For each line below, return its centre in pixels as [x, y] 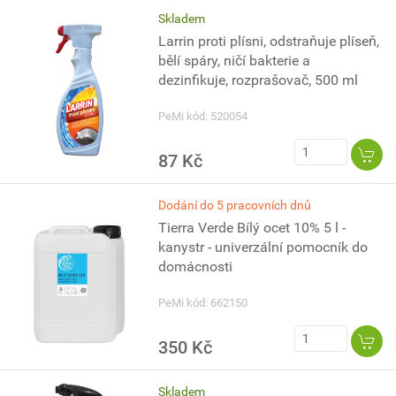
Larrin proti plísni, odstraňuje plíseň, [269, 41]
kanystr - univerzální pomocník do [263, 247]
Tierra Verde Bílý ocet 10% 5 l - [252, 228]
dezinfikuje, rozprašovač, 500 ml [259, 80]
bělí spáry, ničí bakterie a [235, 61]
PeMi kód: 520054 [203, 116]
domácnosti [196, 267]
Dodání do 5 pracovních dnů [235, 205]
